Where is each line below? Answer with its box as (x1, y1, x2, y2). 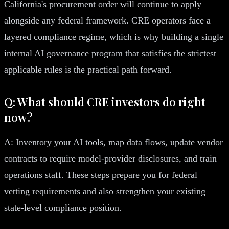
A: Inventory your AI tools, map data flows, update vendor (4, 136, 223, 147)
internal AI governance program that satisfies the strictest (4, 48, 216, 58)
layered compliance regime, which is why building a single (4, 31, 223, 42)
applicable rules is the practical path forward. (4, 64, 172, 75)
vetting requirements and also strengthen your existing (4, 186, 205, 196)
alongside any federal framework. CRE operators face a (4, 15, 211, 26)
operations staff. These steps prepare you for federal (4, 169, 197, 180)
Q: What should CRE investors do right (4, 94, 205, 109)
